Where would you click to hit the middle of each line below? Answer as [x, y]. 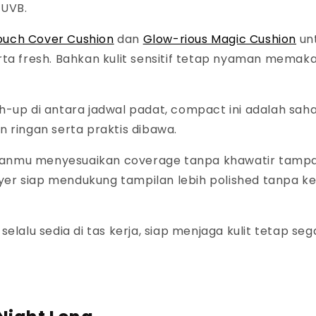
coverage [154, 161]
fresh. [37, 59]
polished [236, 181]
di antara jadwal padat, [101, 110]
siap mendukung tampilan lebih [115, 181]
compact [200, 110]
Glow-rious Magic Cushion [220, 39]
